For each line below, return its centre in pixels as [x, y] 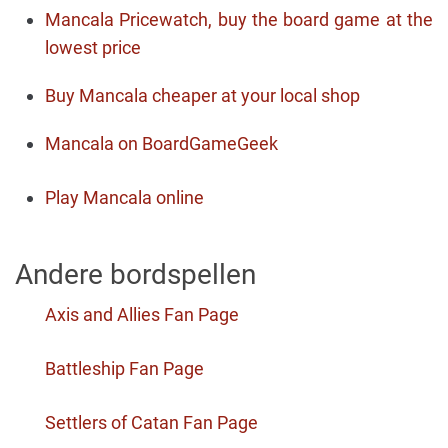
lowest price [93, 47]
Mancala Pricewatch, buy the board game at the [239, 19]
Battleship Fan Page [124, 368]
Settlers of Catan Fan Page [151, 422]
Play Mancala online [124, 197]
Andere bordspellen [135, 274]
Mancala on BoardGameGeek [161, 143]
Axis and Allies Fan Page [142, 314]
